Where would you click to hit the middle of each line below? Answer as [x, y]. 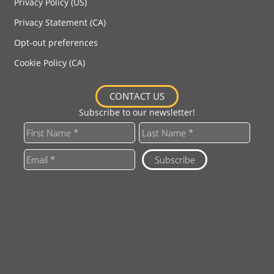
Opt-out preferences [56, 43]
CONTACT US [137, 96]
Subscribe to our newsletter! [137, 113]
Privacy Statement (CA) [60, 23]
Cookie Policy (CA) [50, 63]
